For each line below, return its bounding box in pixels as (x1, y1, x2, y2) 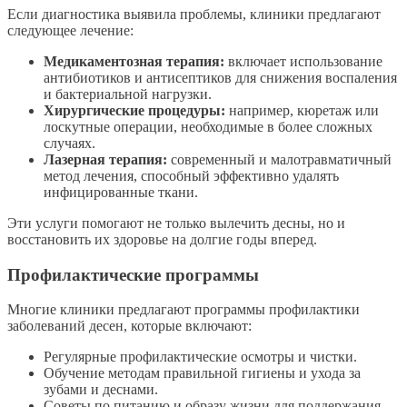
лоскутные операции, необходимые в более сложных (44, 118, 372, 134)
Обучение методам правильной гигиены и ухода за (44, 365, 361, 382)
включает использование (224, 53, 382, 69)
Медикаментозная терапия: (44, 53, 224, 69)
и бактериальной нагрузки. (44, 85, 212, 102)
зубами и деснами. (44, 382, 158, 398)
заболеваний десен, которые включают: (7, 318, 252, 334)
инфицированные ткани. (44, 184, 198, 200)
